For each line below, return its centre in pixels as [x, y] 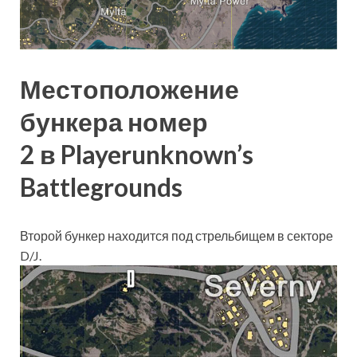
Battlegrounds [101, 186]
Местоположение [129, 88]
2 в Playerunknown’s [137, 154]
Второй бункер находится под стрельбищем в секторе [177, 236]
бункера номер [114, 121]
